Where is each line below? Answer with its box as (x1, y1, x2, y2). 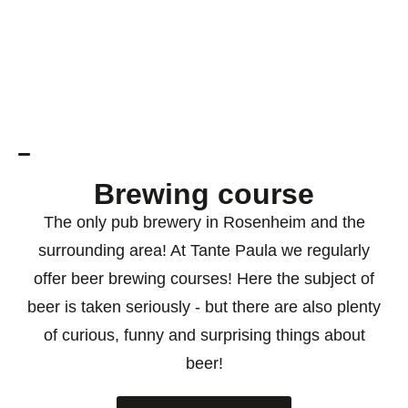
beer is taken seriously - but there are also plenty (27, 298, 381, 316)
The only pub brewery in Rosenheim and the (43, 213, 365, 231)
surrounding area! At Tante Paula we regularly (38, 241, 370, 260)
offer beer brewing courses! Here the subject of (34, 270, 374, 288)
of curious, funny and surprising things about (43, 326, 365, 344)
